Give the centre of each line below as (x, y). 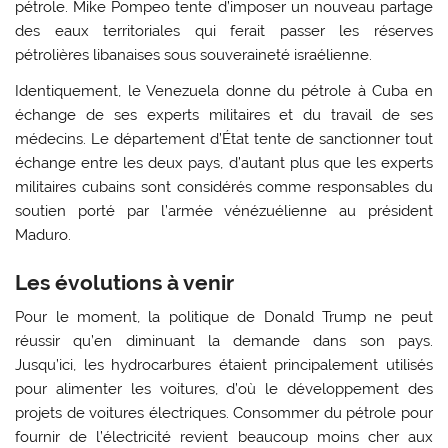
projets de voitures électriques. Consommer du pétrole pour (224, 412)
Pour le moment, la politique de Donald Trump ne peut (224, 316)
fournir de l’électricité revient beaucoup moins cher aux (224, 436)
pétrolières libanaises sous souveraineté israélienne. (194, 55)
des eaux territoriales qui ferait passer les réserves (224, 31)
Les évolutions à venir (125, 283)
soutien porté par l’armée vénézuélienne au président (224, 210)
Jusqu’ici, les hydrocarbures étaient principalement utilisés (224, 364)
